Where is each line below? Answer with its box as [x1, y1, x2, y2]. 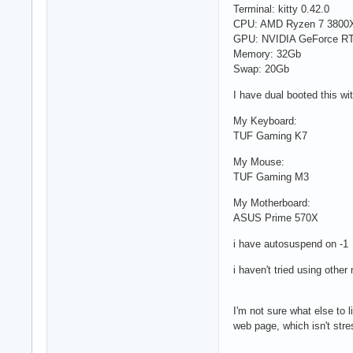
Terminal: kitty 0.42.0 [233, 2, 329, 15]
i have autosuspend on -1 [233, 237, 348, 250]
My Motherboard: [233, 196, 310, 209]
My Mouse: [233, 155, 284, 168]
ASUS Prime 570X [233, 211, 318, 224]
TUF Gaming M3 [233, 170, 309, 183]
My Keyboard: [233, 114, 297, 127]
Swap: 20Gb [233, 62, 289, 75]
